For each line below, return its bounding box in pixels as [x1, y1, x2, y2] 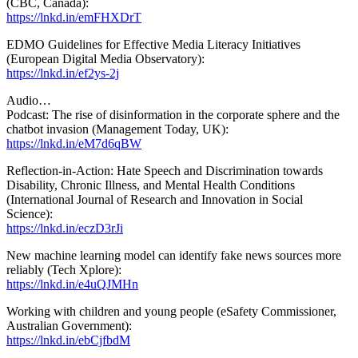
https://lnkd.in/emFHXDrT [6, 10, 141, 24]
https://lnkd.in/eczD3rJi [6, 221, 123, 235]
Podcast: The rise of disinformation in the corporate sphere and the [6, 107, 340, 121]
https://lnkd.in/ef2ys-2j [6, 66, 119, 80]
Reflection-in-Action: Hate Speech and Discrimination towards [6, 163, 323, 177]
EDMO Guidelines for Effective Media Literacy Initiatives [6, 37, 300, 51]
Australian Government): [6, 318, 132, 332]
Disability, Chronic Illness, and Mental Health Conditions [6, 177, 295, 192]
